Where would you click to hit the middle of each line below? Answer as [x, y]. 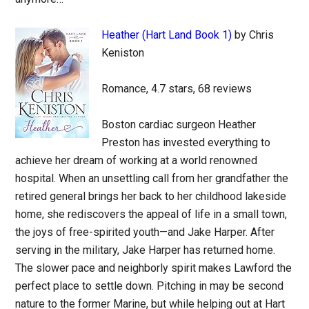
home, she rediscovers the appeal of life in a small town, [151, 214]
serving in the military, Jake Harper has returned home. [146, 250]
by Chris [253, 35]
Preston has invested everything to [186, 142]
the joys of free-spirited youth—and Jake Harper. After [145, 232]
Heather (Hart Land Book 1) [167, 35]
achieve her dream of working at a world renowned [137, 160]
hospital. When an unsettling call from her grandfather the [152, 178]
